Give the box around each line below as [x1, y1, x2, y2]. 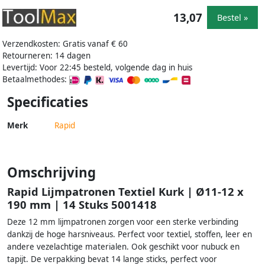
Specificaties [7, 92, 88, 111]
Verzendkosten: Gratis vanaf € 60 [2, 38, 128, 49]
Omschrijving [7, 163, 96, 182]
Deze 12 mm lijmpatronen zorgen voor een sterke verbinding [7, 216, 238, 227]
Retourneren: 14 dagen [2, 50, 91, 61]
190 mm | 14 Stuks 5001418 [7, 196, 157, 212]
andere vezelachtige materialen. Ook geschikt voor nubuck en [7, 241, 240, 252]
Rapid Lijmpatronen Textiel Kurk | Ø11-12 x [7, 183, 244, 199]
